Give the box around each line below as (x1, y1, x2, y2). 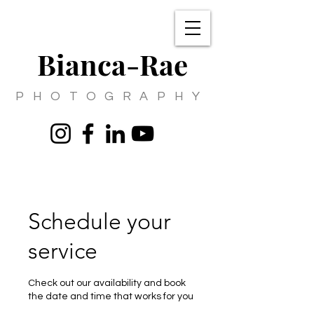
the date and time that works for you (28, 292, 193, 301)
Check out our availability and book (28, 278, 186, 288)
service (28, 238, 97, 264)
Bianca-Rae (36, 46, 188, 83)
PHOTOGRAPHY (15, 90, 209, 103)
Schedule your (28, 208, 171, 235)
